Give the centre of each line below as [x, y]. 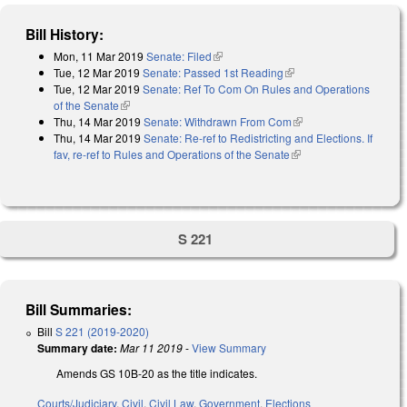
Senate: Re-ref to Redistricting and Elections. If [258, 137]
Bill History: [65, 34]
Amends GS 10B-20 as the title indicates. [158, 373]
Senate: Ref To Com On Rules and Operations [256, 88]
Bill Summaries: [79, 310]
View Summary [229, 348]
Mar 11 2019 [151, 348]
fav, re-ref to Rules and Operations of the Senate [172, 154]
